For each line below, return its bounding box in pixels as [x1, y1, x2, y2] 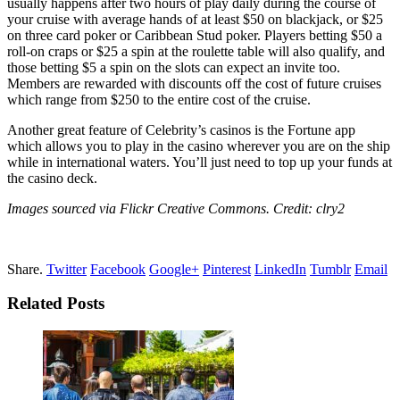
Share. [7, 261, 43, 277]
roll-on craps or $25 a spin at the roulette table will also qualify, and [7, 43, 385, 59]
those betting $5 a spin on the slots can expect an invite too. [7, 59, 340, 75]
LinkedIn [254, 261, 306, 277]
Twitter [46, 261, 87, 277]
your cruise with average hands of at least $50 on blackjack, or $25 [7, 11, 383, 27]
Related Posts [7, 294, 104, 313]
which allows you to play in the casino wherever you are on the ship [7, 137, 390, 154]
